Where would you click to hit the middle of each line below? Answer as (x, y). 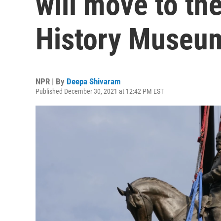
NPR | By (51, 81)
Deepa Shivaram (94, 81)
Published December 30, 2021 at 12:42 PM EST (100, 91)
